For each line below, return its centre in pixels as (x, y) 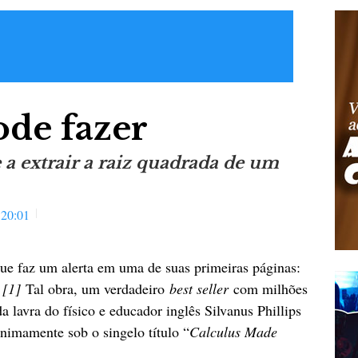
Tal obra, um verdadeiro (97, 288)
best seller (199, 288)
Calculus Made (233, 332)
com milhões (268, 288)
